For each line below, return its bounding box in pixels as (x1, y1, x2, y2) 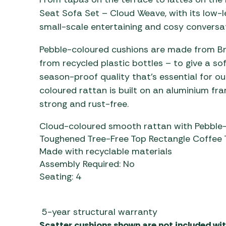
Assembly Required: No (39, 157, 135, 170)
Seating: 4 (39, 170, 81, 183)
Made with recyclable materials (39, 145, 172, 157)
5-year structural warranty (39, 205, 157, 218)
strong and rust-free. (39, 97, 129, 110)
